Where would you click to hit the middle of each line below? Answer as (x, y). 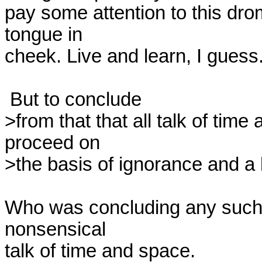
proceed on (52, 143)
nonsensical (55, 229)
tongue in (44, 35)
